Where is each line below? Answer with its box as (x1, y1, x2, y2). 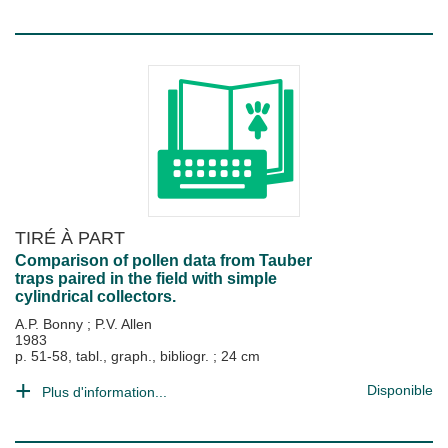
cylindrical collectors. (15, 288, 176, 305)
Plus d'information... (42, 384, 167, 400)
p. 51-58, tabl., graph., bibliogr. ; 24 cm (15, 348, 260, 364)
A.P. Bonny (15, 316, 87, 332)
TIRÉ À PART (15, 227, 125, 248)
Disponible (367, 382, 433, 398)
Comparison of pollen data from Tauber (15, 252, 312, 269)
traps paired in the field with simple (15, 270, 277, 287)
